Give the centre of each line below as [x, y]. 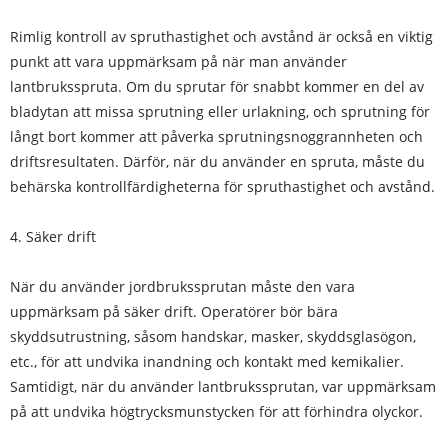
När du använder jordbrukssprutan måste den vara [182, 286]
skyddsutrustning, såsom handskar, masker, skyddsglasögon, [213, 336]
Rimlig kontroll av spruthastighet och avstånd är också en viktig [221, 36]
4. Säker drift [53, 236]
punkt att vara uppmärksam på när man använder [178, 61]
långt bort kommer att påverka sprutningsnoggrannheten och [216, 136]
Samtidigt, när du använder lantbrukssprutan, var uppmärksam [223, 386]
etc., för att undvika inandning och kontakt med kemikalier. [207, 361]
